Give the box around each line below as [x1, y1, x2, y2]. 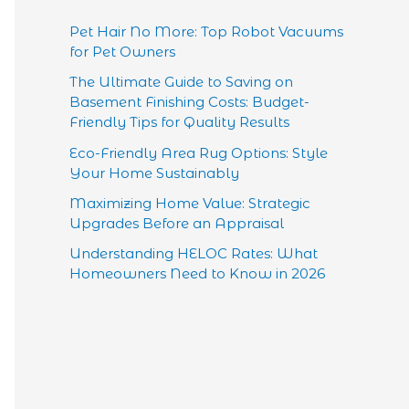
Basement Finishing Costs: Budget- [69, 93, 309, 111]
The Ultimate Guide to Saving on [69, 73, 293, 91]
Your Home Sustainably [69, 163, 239, 182]
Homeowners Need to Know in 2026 [69, 265, 325, 282]
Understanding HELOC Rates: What [69, 245, 318, 262]
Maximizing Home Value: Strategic [69, 194, 310, 212]
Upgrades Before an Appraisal [69, 214, 284, 232]
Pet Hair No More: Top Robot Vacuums [69, 23, 343, 40]
